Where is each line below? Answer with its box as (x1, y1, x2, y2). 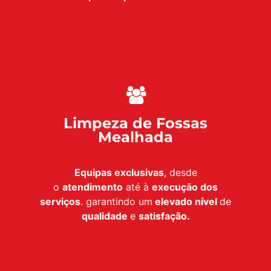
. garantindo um (80, 195, 152, 208)
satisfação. (138, 210, 190, 223)
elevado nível (152, 195, 220, 208)
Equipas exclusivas (74, 166, 164, 179)
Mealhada (98, 128, 173, 146)
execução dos (152, 181, 218, 194)
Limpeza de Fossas (64, 114, 207, 132)
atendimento (62, 181, 123, 194)
